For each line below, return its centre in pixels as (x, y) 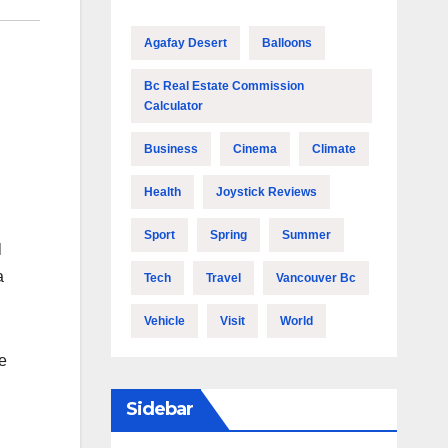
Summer (306, 235)
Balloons (286, 43)
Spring (228, 235)
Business (170, 149)
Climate (333, 149)
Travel (223, 278)
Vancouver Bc (315, 278)
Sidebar (159, 409)
